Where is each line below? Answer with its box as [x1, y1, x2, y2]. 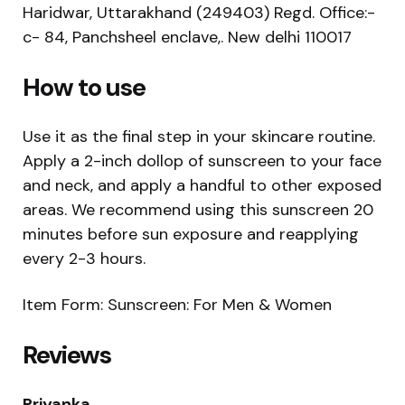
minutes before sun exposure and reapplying [23, 222, 359, 245]
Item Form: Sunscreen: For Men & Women [23, 293, 332, 316]
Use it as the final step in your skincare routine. [23, 125, 375, 147]
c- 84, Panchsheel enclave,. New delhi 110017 [23, 25, 352, 48]
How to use [23, 70, 146, 104]
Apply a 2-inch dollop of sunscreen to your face [23, 149, 381, 172]
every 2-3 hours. [23, 247, 146, 269]
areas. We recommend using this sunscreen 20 [23, 198, 373, 221]
